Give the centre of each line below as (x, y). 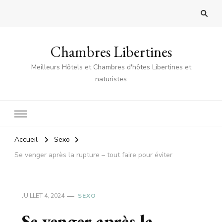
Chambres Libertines (111, 52)
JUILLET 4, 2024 (43, 196)
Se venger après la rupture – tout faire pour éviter (93, 155)
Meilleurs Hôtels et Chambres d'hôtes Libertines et (111, 67)
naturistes (111, 79)
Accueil (26, 140)
